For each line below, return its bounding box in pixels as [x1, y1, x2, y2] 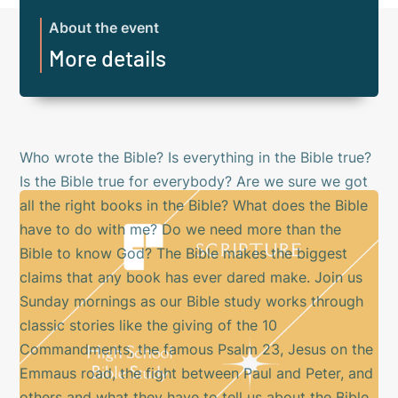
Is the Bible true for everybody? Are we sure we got [20, 173, 369, 191]
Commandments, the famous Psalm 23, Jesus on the [20, 341, 374, 359]
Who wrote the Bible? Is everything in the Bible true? [20, 149, 372, 167]
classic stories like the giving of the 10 [20, 317, 278, 335]
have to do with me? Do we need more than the [20, 221, 342, 239]
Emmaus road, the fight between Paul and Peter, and [20, 365, 374, 383]
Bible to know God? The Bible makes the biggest [20, 245, 348, 263]
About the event [49, 20, 160, 37]
